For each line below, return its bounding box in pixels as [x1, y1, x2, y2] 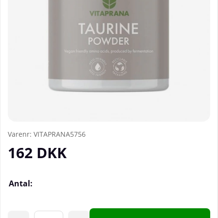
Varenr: [8, 129, 34, 139]
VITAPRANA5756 [34, 129, 86, 139]
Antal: [9, 178, 33, 189]
